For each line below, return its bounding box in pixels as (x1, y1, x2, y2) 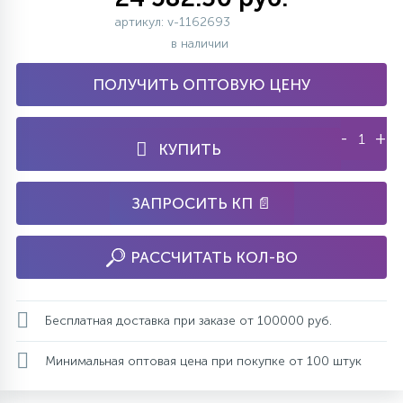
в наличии (171, 36, 232, 51)
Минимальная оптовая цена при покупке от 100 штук (45, 353, 362, 369)
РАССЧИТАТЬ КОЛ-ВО (130, 248, 298, 266)
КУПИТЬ (157, 140, 221, 158)
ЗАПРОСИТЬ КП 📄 (131, 194, 272, 212)
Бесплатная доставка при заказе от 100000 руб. (45, 312, 332, 328)
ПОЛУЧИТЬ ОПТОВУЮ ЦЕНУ (93, 76, 310, 94)
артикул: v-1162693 (115, 14, 230, 30)
